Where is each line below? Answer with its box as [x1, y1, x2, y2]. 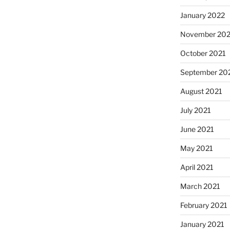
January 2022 [180, 11, 225, 20]
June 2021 [180, 125, 214, 134]
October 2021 [180, 49, 226, 58]
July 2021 [180, 106, 211, 115]
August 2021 [180, 87, 222, 96]
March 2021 [180, 182, 220, 191]
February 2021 [180, 201, 227, 210]
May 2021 [180, 144, 213, 153]
